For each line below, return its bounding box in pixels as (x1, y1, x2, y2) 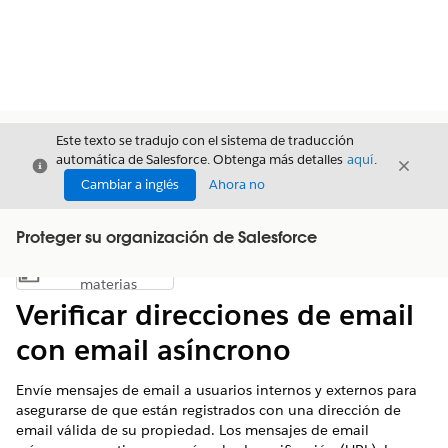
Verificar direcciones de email (16, 297, 414, 333)
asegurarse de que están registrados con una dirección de (16, 401, 401, 419)
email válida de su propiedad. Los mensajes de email (16, 421, 369, 439)
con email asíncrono (16, 332, 291, 368)
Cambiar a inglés (81, 176, 179, 193)
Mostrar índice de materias (93, 270, 254, 288)
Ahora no (209, 176, 265, 193)
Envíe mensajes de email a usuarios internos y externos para (16, 381, 417, 399)
